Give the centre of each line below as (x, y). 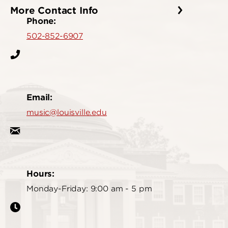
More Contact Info (56, 11)
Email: (40, 97)
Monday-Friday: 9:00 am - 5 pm (89, 189)
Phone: (41, 21)
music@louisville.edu (67, 113)
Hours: (41, 174)
